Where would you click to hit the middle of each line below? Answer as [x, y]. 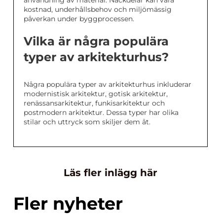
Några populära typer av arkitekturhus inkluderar [108, 85]
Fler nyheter [68, 204]
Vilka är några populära [96, 41]
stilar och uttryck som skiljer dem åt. [87, 122]
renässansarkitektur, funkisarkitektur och [94, 103]
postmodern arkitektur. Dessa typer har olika [101, 113]
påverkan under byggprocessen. [79, 19]
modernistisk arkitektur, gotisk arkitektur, [96, 94]
